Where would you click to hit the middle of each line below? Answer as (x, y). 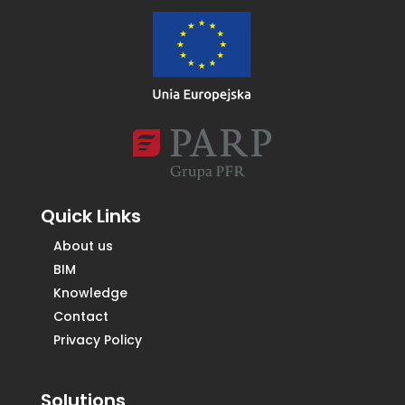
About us (83, 246)
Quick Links (90, 217)
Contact (80, 317)
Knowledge (90, 293)
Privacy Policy (97, 340)
